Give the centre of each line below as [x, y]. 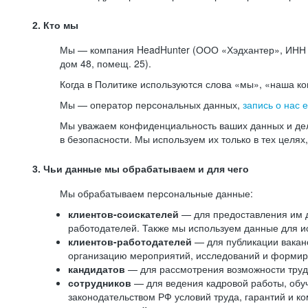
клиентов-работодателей [130, 241]
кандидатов [98, 269]
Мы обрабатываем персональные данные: [156, 193]
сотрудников [101, 283]
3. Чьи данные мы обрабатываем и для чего [141, 169]
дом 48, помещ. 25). [106, 63]
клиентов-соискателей [123, 214]
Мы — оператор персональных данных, [151, 104]
